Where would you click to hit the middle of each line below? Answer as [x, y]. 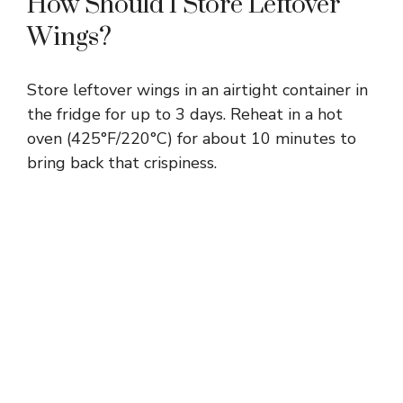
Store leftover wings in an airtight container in [197, 90]
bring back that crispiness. [122, 162]
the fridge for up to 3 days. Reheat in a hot [185, 114]
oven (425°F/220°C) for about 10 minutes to [192, 138]
